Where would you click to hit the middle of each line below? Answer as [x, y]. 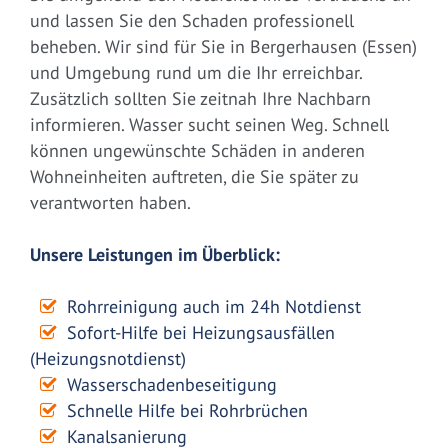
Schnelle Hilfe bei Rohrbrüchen [187, 411]
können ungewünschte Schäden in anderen [197, 151]
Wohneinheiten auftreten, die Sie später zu [194, 177]
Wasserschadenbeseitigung [172, 385]
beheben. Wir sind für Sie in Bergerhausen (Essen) [223, 47]
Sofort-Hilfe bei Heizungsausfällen [201, 333]
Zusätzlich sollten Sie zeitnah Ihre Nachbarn [200, 99]
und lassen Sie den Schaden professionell [192, 21]
